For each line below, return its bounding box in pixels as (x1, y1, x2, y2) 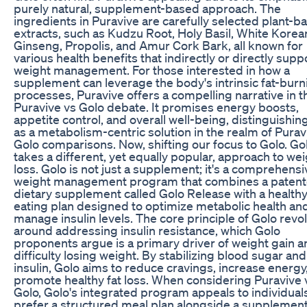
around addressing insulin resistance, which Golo (14, 222, 280, 238)
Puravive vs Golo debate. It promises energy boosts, (14, 99, 299, 114)
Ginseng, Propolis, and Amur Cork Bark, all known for (14, 37, 303, 53)
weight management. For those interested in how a (14, 62, 290, 77)
